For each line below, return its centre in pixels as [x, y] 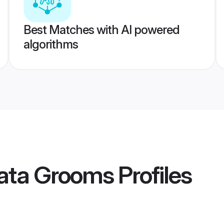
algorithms [50, 44]
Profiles [152, 175]
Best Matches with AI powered [101, 30]
